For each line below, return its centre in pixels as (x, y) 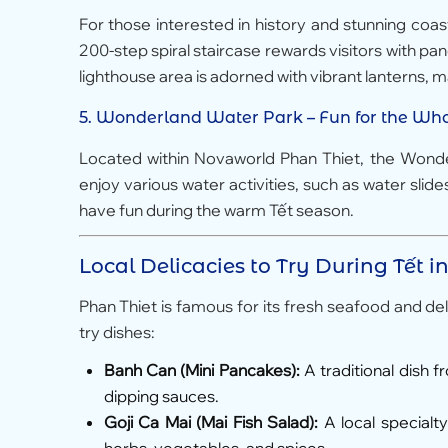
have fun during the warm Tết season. (216, 209)
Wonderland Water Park (199, 117)
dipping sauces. (161, 396)
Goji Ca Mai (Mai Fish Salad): (211, 422)
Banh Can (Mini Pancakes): (201, 370)
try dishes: (116, 332)
